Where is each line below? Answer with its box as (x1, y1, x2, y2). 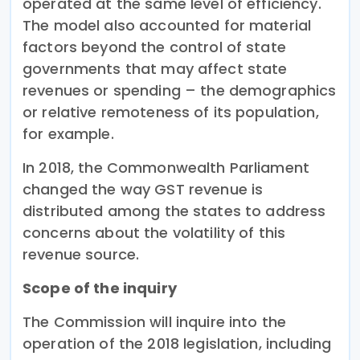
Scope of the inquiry (22, 277, 180, 298)
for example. (22, 123, 114, 144)
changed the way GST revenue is (22, 178, 264, 199)
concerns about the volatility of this (22, 222, 286, 243)
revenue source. (22, 243, 140, 264)
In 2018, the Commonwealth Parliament (22, 157, 310, 178)
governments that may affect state (22, 58, 288, 79)
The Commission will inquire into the (22, 311, 287, 332)
